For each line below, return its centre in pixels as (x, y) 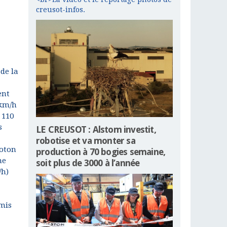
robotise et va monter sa (86, 141)
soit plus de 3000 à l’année (88, 163)
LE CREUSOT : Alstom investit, (96, 130)
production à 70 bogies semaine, (101, 152)
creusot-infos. (61, 9)
